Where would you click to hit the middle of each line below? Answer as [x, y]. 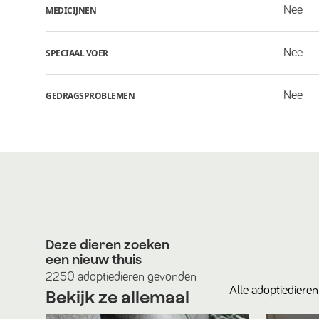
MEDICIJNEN [71, 10]
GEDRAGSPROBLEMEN [90, 95]
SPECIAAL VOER [77, 53]
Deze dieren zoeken [108, 245]
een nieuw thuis [94, 260]
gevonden [171, 277]
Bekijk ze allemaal [117, 297]
